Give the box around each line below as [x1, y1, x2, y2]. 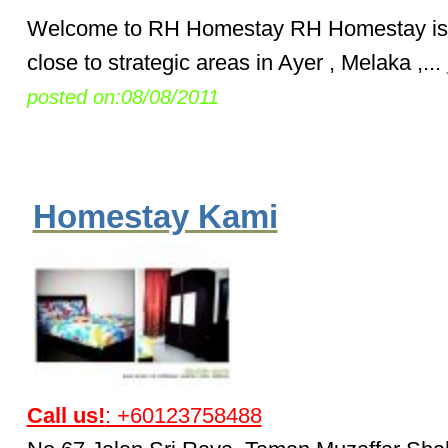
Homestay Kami [32, 198, 278, 236]
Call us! [26, 403, 105, 429]
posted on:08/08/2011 [26, 86, 219, 109]
